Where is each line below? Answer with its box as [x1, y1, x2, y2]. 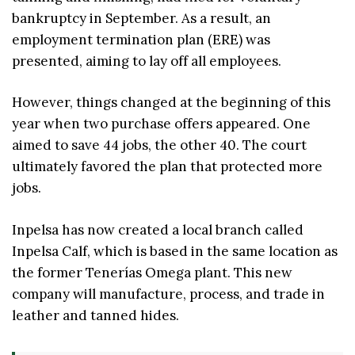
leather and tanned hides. [12, 306, 179, 324]
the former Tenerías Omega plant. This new [12, 263, 292, 281]
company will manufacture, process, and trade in [12, 284, 325, 303]
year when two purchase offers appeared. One [12, 115, 311, 133]
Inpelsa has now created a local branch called [12, 220, 303, 239]
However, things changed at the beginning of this [12, 94, 330, 112]
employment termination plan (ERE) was [12, 30, 270, 48]
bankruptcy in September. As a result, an [12, 9, 271, 27]
